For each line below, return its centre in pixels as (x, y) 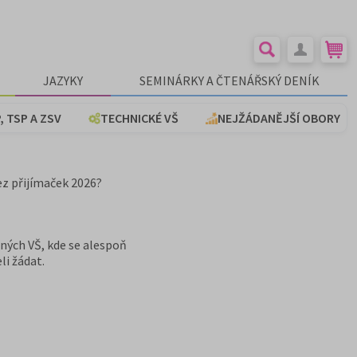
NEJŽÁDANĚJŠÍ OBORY (279, 118)
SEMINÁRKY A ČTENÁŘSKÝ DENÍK (229, 80)
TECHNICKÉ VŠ (139, 118)
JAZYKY (63, 80)
